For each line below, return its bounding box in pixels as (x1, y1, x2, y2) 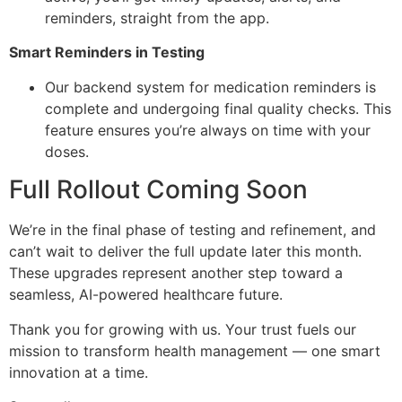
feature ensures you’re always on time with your (45, 120, 371, 139)
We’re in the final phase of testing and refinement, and (9, 221, 376, 240)
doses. (45, 142, 89, 161)
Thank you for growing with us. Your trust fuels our (9, 319, 356, 338)
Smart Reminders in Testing (9, 43, 205, 62)
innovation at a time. (9, 363, 148, 381)
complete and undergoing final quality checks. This (45, 99, 391, 118)
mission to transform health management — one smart (9, 341, 380, 360)
